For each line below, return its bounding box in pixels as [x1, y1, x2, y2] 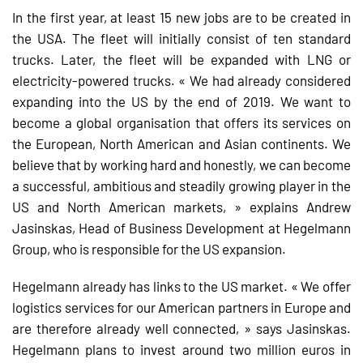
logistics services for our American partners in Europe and [12, 299, 351, 315]
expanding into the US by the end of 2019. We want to [12, 93, 351, 109]
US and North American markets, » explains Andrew [12, 199, 351, 215]
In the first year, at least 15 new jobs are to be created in [12, 9, 351, 25]
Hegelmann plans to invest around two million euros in [12, 341, 351, 357]
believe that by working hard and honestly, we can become [12, 156, 351, 173]
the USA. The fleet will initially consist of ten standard [12, 30, 351, 46]
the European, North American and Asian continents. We [12, 135, 351, 152]
